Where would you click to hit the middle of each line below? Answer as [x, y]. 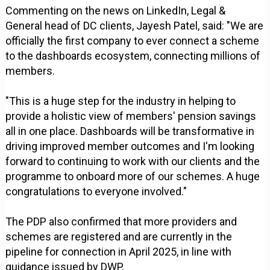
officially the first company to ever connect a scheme [133, 40]
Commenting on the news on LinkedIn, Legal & [116, 10]
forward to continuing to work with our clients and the [133, 161]
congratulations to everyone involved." [96, 191]
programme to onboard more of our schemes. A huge [133, 176]
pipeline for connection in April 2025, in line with [119, 251]
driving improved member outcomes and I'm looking [130, 146]
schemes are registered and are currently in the [119, 236]
